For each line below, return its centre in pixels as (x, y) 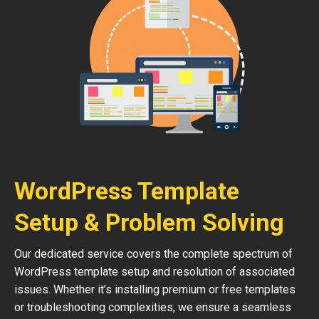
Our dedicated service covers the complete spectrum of (153, 254)
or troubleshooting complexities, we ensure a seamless (153, 307)
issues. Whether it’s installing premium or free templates (155, 289)
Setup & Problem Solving (149, 222)
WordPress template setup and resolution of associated (155, 272)
